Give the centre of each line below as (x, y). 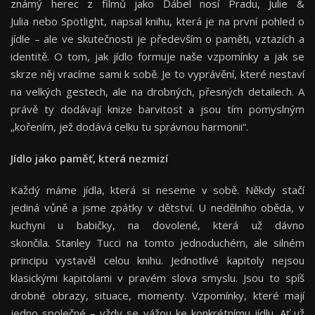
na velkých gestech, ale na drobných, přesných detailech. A (157, 91)
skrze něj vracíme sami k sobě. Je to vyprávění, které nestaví (157, 73)
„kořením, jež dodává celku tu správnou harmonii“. (131, 126)
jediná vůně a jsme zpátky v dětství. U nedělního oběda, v (157, 207)
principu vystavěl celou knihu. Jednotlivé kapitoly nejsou (157, 260)
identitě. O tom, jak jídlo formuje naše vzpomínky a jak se (157, 56)
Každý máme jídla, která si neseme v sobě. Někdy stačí (157, 189)
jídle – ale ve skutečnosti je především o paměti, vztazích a (157, 38)
